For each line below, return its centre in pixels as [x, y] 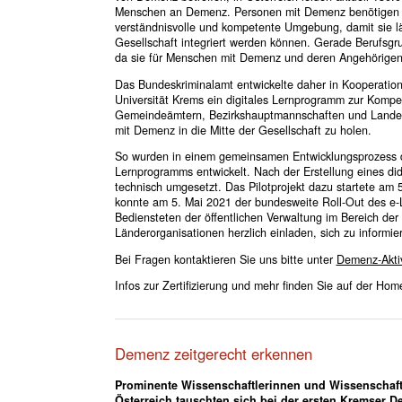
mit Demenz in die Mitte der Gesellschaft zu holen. [243, 130]
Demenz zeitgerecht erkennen [213, 354]
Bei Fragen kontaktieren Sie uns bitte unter [225, 259]
